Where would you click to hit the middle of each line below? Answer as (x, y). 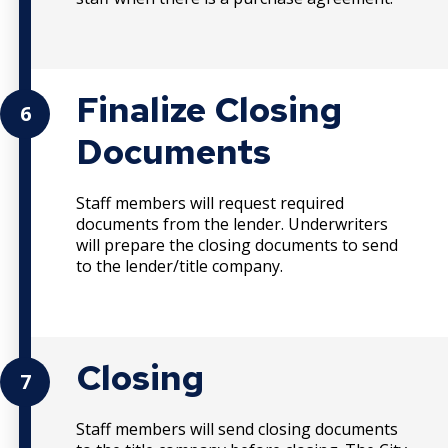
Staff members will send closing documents (237, 428)
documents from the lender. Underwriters (232, 223)
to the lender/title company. (181, 265)
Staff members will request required (210, 202)
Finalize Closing (209, 109)
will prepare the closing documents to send (237, 244)
